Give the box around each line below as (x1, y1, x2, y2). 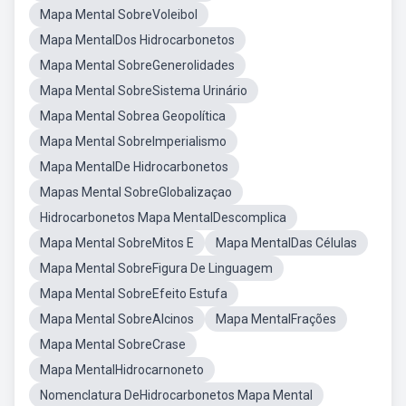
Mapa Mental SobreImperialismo (40, 134, 227, 149)
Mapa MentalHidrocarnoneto (40, 362, 204, 377)
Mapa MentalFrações (216, 312, 336, 326)
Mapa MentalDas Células (216, 236, 357, 250)
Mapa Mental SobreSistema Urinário (40, 83, 247, 98)
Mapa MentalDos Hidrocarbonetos (40, 33, 235, 47)
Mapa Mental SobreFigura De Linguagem (40, 261, 273, 275)
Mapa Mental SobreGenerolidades (40, 58, 235, 72)
